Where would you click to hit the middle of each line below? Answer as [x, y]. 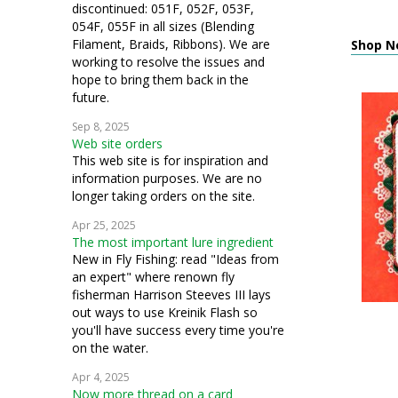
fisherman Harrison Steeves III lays [171, 295]
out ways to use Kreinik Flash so [165, 312]
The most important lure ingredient [173, 242]
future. [91, 97]
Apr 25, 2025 [104, 225]
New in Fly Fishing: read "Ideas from [175, 259]
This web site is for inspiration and [170, 160]
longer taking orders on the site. [163, 196]
